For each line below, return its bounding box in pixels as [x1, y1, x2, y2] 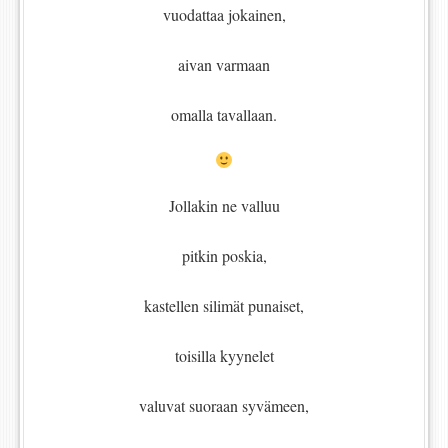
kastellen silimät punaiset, [144, 295, 304, 317]
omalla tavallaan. [171, 104, 277, 126]
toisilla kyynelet [174, 345, 274, 367]
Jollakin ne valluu [168, 195, 280, 217]
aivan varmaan [178, 54, 270, 76]
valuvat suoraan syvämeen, [139, 395, 309, 417]
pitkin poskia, [181, 245, 267, 267]
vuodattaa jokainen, [162, 4, 286, 26]
